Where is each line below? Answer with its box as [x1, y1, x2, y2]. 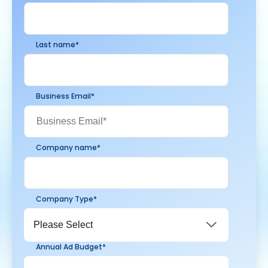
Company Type [36, 194, 93, 204]
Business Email [36, 91, 91, 101]
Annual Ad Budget [36, 242, 102, 252]
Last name [36, 39, 75, 50]
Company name [36, 142, 97, 153]
